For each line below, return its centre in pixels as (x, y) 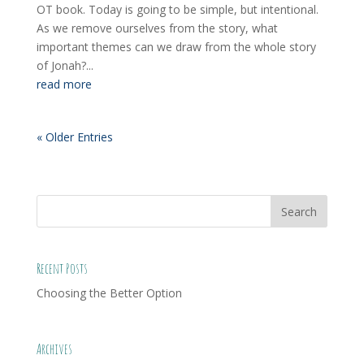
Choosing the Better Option (109, 293)
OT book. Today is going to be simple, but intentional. (177, 9)
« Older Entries (74, 137)
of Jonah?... (65, 65)
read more (64, 84)
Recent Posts (62, 269)
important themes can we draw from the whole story (176, 47)
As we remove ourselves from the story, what (157, 28)
